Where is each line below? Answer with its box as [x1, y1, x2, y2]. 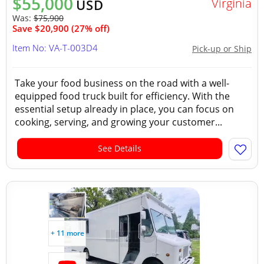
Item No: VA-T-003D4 [12, 42, 98, 54]
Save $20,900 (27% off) [12, 22, 110, 34]
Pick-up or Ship [192, 43, 252, 54]
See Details [98, 143, 141, 154]
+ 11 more [50, 228, 84, 238]
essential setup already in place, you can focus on [15, 103, 234, 115]
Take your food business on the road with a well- [15, 77, 229, 90]
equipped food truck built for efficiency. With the [15, 90, 230, 103]
